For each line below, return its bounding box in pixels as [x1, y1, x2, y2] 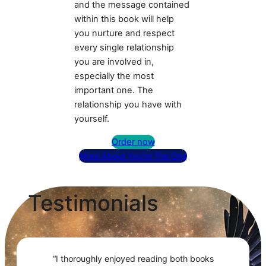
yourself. [74, 113, 110, 125]
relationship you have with [74, 99, 182, 110]
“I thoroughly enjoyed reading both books [52, 254, 214, 264]
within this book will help [74, 14, 175, 25]
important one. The [74, 85, 154, 96]
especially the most [74, 71, 154, 82]
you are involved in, [74, 56, 154, 68]
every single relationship [74, 42, 175, 53]
